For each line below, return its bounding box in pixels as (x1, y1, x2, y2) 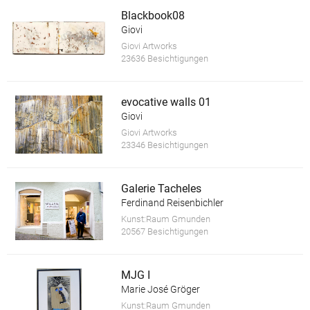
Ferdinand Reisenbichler (120, 197, 224, 209)
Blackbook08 (120, 8, 185, 22)
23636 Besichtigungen (120, 53, 208, 64)
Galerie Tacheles (120, 182, 201, 196)
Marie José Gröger (120, 284, 200, 295)
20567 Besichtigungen (120, 226, 208, 237)
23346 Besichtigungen (120, 139, 208, 150)
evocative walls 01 (120, 95, 211, 109)
